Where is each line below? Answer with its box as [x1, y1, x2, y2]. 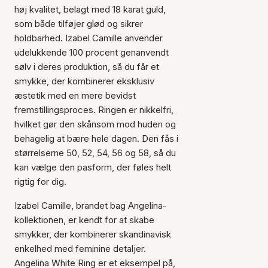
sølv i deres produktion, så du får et [14, 61, 159, 72]
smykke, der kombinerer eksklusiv [14, 75, 154, 87]
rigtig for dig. [14, 176, 66, 187]
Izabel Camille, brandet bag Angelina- [14, 200, 167, 211]
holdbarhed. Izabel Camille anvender [14, 32, 163, 44]
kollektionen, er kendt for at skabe [14, 214, 154, 226]
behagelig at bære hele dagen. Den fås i [14, 133, 178, 144]
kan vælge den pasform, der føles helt [14, 162, 171, 173]
